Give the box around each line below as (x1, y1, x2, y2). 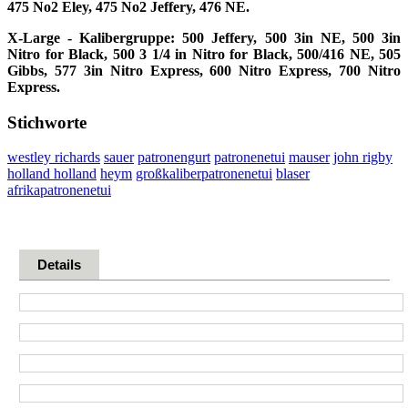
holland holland (7, 166, 97, 182)
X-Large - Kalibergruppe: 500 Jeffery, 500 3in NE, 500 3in (7, 29, 401, 46)
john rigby (333, 149, 393, 166)
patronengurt (138, 149, 210, 166)
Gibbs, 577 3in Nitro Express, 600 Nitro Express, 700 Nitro (7, 62, 401, 78)
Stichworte (7, 112, 87, 132)
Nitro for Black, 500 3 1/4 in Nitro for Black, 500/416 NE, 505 (7, 46, 401, 62)
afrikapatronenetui (7, 182, 111, 199)
